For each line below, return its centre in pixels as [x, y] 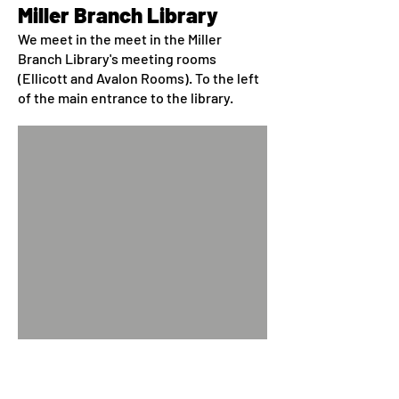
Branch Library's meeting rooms [117, 58]
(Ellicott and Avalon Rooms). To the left [138, 78]
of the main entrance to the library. [126, 98]
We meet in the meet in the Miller [120, 39]
